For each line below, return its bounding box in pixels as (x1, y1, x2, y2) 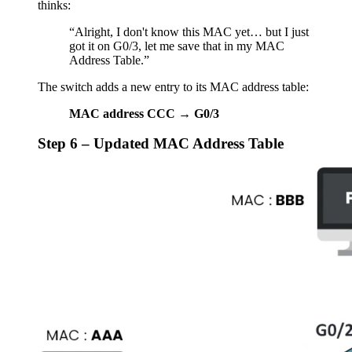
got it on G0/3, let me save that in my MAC (69, 38, 284, 53)
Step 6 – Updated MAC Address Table (38, 135, 284, 152)
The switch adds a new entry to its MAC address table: (38, 79, 309, 93)
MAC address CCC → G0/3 (69, 106, 219, 120)
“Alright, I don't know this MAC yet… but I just (69, 24, 309, 38)
